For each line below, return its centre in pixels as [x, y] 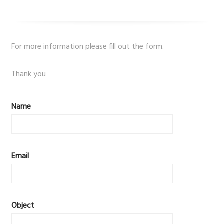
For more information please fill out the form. [87, 47]
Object [23, 206]
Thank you [28, 75]
